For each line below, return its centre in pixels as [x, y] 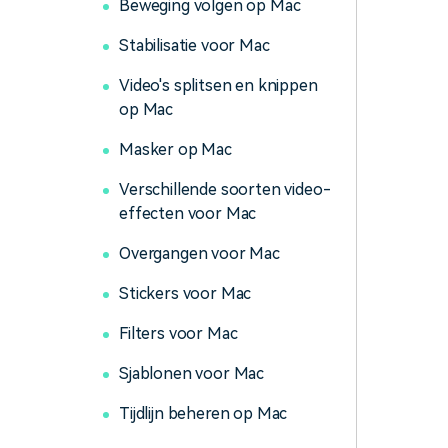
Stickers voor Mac [185, 293]
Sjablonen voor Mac [192, 373]
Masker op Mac [175, 149]
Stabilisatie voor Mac [194, 45]
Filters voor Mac [178, 333]
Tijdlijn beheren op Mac [203, 413]
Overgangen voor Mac [199, 253]
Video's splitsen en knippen [218, 85]
